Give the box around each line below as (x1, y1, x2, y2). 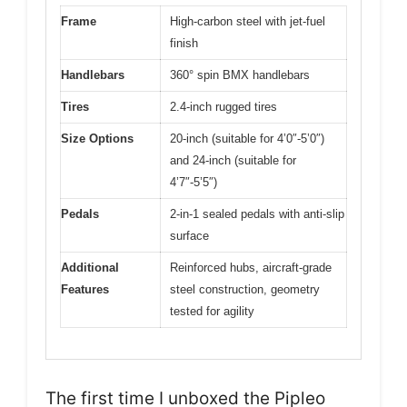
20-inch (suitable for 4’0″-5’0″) (170, 131, 324, 145)
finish (170, 35, 198, 50)
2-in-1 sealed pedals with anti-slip (170, 206, 344, 221)
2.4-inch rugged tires (170, 99, 277, 114)
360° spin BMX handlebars (170, 67, 310, 82)
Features (61, 282, 109, 296)
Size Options (61, 131, 134, 145)
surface (170, 228, 209, 243)
